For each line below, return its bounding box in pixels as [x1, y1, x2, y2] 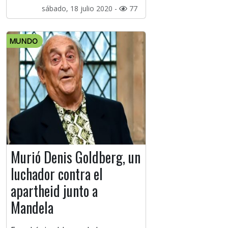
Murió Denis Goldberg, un [11, 147, 140, 168]
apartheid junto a [11, 180, 98, 202]
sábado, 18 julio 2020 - [41, 4, 119, 14]
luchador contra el [11, 163, 103, 185]
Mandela [11, 197, 53, 218]
